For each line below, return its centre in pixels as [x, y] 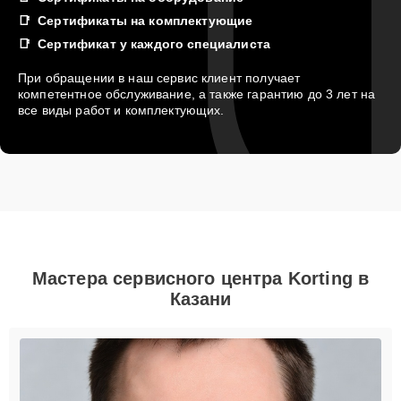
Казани [200, 299]
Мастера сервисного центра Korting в [200, 278]
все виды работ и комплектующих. [121, 110]
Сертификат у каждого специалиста [154, 43]
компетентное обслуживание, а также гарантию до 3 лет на [197, 94]
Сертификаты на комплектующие [145, 20]
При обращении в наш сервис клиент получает [159, 77]
